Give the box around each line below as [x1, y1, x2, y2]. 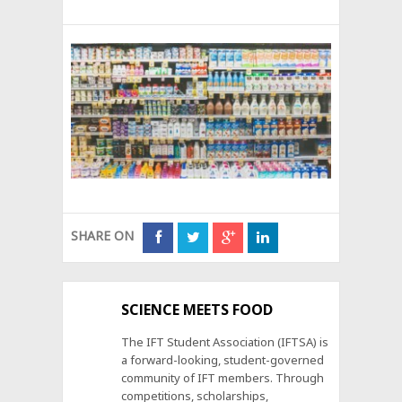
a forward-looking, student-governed [121, 352, 325, 369]
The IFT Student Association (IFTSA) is [121, 334, 329, 351]
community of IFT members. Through [121, 370, 325, 387]
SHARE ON [71, 227, 135, 245]
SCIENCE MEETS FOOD [121, 300, 274, 320]
